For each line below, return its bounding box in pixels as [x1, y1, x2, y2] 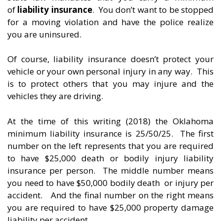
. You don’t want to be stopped [92, 3, 214, 15]
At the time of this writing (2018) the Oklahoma [7, 115, 214, 127]
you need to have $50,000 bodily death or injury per [7, 177, 214, 188]
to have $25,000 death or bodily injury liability [7, 152, 214, 164]
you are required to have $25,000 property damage [7, 201, 214, 213]
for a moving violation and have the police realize [7, 16, 214, 28]
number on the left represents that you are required [7, 140, 214, 151]
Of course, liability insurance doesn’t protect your [7, 53, 214, 65]
